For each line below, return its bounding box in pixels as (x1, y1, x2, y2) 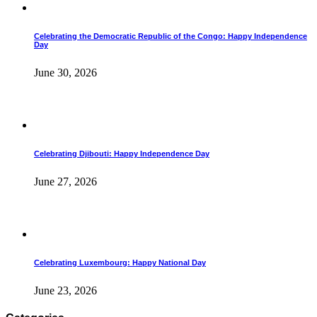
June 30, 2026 (34, 67, 97, 79)
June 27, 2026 (34, 175, 97, 188)
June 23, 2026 (34, 284, 97, 296)
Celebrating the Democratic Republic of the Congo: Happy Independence (34, 32, 307, 41)
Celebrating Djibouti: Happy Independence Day (34, 149, 209, 158)
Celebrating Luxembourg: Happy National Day (34, 258, 206, 267)
